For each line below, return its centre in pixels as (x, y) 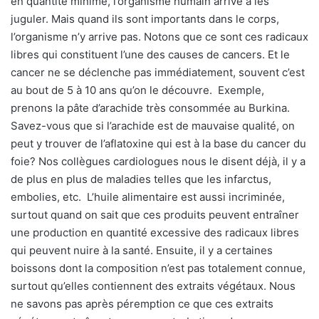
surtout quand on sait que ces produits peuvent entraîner (155, 215)
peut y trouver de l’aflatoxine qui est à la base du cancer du (158, 144)
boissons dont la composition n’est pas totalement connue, (158, 268)
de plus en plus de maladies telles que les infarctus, (141, 179)
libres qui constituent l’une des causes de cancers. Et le (150, 55)
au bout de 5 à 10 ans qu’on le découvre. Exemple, (137, 90)
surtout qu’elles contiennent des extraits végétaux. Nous (153, 286)
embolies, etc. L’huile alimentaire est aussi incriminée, (148, 197)
